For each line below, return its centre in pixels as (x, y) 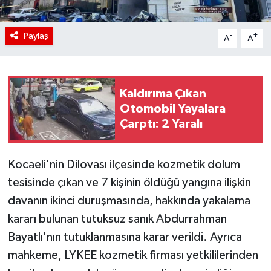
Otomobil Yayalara (173, 109)
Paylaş (36, 36)
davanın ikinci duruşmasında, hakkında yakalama (129, 201)
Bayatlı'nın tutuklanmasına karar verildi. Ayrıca (125, 237)
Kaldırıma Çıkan (163, 94)
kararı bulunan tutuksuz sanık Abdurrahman (117, 219)
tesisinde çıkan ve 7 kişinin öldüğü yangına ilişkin (129, 182)
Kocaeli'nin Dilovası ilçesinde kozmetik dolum (124, 164)
